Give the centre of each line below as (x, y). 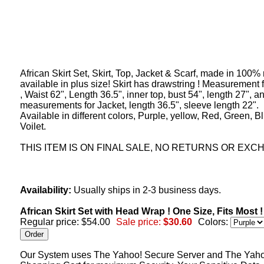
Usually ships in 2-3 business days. (146, 190)
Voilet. (33, 126)
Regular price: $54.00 (65, 222)
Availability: (46, 190)
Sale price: (138, 222)
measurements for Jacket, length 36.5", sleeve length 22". (139, 105)
